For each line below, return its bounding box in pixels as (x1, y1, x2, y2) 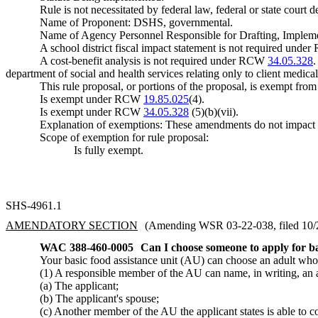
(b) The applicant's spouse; (40, 292, 159, 305)
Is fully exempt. (74, 144, 143, 156)
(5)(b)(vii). (189, 106, 238, 118)
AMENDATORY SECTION (6, 219, 138, 231)
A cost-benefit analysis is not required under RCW (40, 55, 268, 67)
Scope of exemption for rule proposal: (40, 131, 209, 143)
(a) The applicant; (40, 279, 119, 292)
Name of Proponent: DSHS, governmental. (40, 16, 233, 28)
